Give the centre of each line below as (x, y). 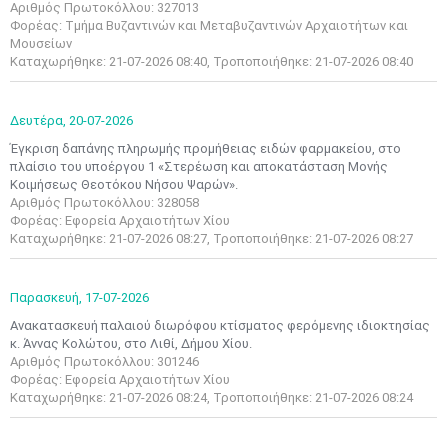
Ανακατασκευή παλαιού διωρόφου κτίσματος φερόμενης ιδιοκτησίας (220, 325)
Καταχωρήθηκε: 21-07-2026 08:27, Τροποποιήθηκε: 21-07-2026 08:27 (211, 238)
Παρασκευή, (46, 297)
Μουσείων (41, 43)
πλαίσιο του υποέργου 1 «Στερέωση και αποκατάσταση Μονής (199, 166)
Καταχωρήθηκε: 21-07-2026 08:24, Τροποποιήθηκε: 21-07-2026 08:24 (211, 397)
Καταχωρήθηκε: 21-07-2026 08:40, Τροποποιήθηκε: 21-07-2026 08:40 (211, 61)
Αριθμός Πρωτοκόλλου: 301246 (104, 361)
